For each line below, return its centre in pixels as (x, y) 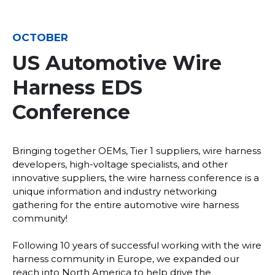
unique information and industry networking (114, 192)
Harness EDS (77, 88)
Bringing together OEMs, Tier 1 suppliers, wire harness (137, 151)
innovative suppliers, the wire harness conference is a (136, 178)
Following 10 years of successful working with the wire (137, 245)
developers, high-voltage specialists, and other (120, 165)
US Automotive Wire (117, 63)
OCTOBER (40, 37)
